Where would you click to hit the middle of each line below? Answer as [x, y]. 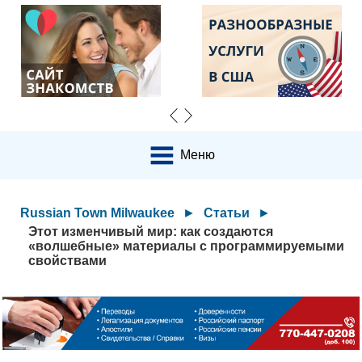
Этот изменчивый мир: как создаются [151, 232]
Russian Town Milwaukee [98, 213]
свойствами [68, 261]
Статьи [227, 213]
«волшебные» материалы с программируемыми [187, 246]
